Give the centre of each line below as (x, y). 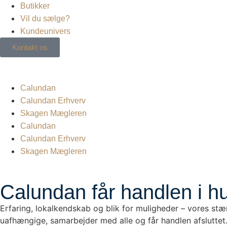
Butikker (35, 6)
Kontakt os (30, 47)
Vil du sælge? (45, 18)
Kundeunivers (45, 31)
